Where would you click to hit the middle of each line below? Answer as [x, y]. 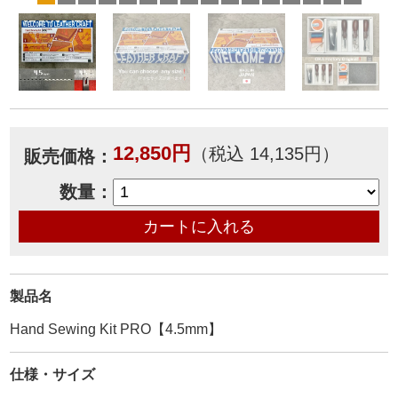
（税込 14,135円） [265, 154]
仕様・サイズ [53, 374]
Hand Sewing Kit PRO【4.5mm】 [116, 329]
